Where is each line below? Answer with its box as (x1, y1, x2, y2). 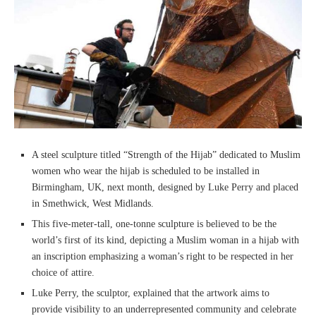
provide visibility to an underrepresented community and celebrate (32, 304, 296, 315)
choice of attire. (32, 267, 95, 278)
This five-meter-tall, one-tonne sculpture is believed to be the (32, 219, 276, 229)
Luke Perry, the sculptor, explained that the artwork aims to (32, 288, 269, 298)
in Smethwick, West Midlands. (32, 198, 154, 209)
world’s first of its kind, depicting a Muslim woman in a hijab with (32, 235, 299, 245)
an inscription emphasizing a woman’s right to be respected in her (32, 251, 293, 262)
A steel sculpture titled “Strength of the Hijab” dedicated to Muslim (32, 150, 300, 160)
